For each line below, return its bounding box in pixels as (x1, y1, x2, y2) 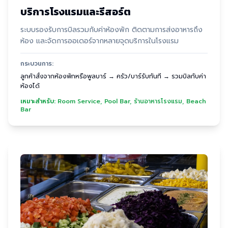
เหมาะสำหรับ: (20, 97, 55, 106)
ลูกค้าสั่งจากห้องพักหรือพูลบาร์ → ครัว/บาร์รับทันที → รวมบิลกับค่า (20, 72, 206, 81)
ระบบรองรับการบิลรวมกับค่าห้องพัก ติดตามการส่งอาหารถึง (20, 24, 203, 35)
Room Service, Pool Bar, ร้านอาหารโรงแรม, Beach (58, 97, 206, 106)
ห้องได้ (20, 81, 40, 91)
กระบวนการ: (20, 59, 53, 68)
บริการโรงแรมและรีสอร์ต (20, 4, 131, 19)
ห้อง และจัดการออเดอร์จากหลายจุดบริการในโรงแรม (20, 36, 179, 46)
